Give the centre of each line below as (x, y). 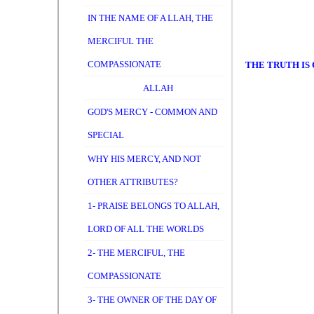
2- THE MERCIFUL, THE (136, 253)
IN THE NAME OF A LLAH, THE (150, 18)
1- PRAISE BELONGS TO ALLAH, (153, 206)
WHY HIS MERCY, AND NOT (144, 159)
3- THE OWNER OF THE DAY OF (152, 300)
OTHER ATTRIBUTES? (133, 182)
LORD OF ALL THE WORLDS (146, 229)
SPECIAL (106, 135)
